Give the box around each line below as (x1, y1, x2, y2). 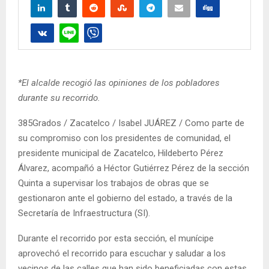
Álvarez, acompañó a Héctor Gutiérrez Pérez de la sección (18, 162, 249, 174)
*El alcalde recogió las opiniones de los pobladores (18, 77, 220, 88)
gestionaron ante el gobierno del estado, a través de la (18, 192, 232, 204)
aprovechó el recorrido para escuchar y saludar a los (18, 247, 226, 259)
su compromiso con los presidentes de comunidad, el (18, 132, 231, 144)
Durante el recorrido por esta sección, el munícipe (18, 232, 214, 244)
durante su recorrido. (18, 92, 103, 103)
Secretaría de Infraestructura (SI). (18, 207, 150, 219)
